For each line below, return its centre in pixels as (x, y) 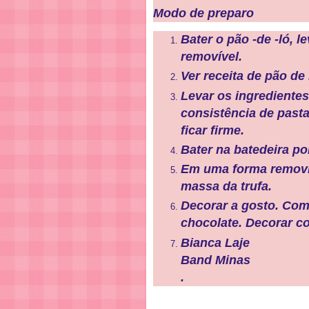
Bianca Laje (215, 242)
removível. (213, 57)
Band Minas (216, 260)
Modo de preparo (203, 13)
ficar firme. (212, 130)
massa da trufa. (226, 186)
